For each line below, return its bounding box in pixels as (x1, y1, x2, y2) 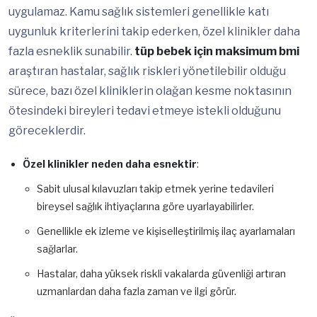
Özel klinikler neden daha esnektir (23, 158, 197, 171)
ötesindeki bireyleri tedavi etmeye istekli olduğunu (8, 104, 281, 118)
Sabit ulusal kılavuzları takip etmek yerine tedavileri (37, 183, 274, 195)
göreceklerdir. (8, 124, 86, 138)
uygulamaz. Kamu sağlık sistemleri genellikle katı (8, 5, 269, 19)
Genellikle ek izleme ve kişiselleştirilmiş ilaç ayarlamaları (37, 225, 295, 238)
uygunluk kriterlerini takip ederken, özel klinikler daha (8, 25, 300, 39)
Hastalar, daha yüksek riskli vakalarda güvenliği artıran (37, 267, 286, 280)
